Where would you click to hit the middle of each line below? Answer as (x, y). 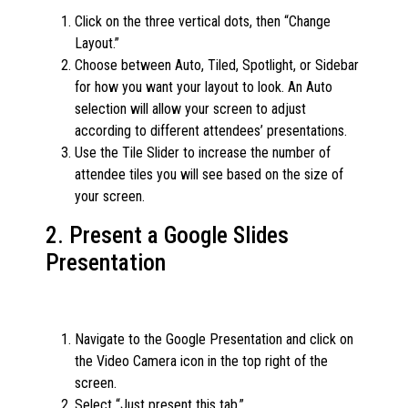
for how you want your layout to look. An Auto (204, 87)
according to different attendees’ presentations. (211, 131)
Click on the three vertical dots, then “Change (203, 22)
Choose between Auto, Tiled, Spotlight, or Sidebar (217, 66)
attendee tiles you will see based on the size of (209, 175)
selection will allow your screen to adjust (190, 109)
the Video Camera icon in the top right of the (201, 362)
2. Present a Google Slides (167, 236)
